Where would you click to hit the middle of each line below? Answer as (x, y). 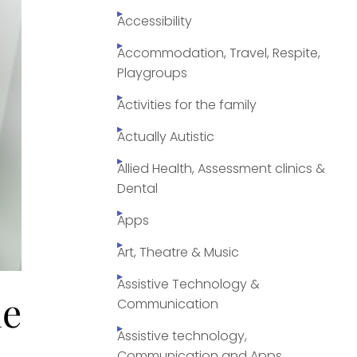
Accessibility (155, 22)
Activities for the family (187, 105)
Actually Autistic (166, 137)
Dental (137, 189)
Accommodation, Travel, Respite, (219, 53)
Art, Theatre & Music (178, 253)
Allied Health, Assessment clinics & (221, 169)
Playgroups (152, 73)
